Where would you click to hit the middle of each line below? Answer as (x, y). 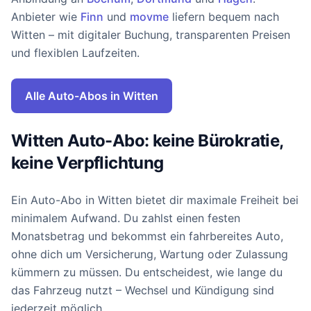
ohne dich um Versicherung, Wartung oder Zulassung (150, 254)
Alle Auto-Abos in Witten (92, 96)
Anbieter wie (46, 17)
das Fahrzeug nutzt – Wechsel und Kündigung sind (143, 291)
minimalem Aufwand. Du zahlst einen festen (126, 218)
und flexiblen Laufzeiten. (75, 53)
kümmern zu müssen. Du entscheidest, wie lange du (147, 272)
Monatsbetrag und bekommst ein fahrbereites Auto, (147, 236)
